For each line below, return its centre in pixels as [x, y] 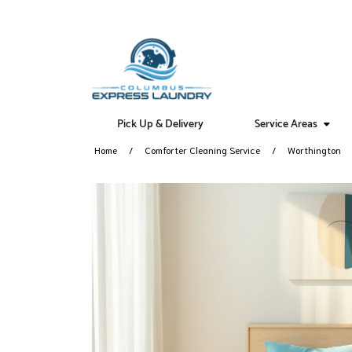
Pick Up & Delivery [161, 125]
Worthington [314, 150]
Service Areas [286, 125]
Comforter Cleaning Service [202, 150]
